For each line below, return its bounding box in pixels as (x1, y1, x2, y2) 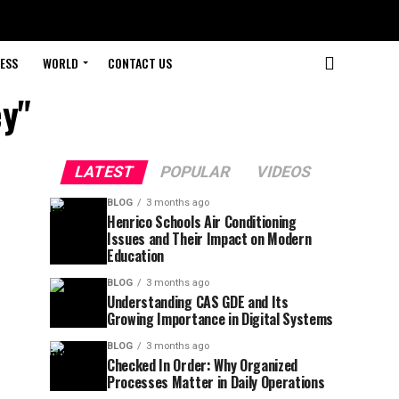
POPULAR (157, 163, 232, 181)
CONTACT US (107, 53, 172, 72)
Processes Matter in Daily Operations (107, 371, 325, 393)
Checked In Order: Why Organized (107, 354, 298, 376)
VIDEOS (253, 163, 313, 181)
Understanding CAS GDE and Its (107, 291, 289, 313)
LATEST (71, 163, 136, 181)
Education (107, 245, 165, 266)
